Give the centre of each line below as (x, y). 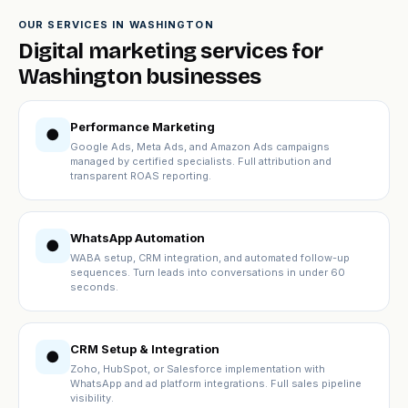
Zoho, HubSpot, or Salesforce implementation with (198, 369)
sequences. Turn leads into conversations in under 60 (208, 272)
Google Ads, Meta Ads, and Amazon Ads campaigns (200, 147)
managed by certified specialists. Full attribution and (201, 161)
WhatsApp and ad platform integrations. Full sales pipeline (216, 383)
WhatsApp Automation (138, 238)
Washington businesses (140, 76)
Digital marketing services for (171, 51)
